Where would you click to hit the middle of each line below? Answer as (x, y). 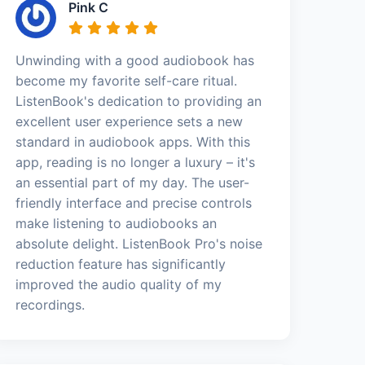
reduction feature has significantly (121, 264)
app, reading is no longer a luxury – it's (136, 162)
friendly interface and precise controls (134, 202)
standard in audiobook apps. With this (133, 141)
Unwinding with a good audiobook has (135, 60)
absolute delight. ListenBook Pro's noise (139, 243)
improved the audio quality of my (119, 284)
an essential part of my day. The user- (133, 182)
